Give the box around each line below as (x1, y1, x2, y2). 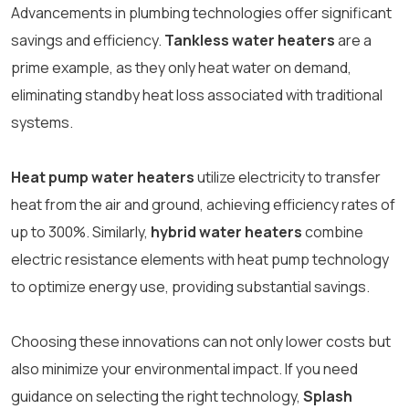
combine (302, 222, 363, 243)
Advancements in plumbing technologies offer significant (11, 3, 392, 24)
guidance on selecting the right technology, (11, 386, 303, 407)
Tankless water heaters (164, 30, 335, 51)
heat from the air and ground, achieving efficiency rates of (11, 194, 395, 215)
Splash (303, 386, 352, 407)
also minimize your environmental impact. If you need (11, 359, 358, 380)
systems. (11, 112, 73, 133)
